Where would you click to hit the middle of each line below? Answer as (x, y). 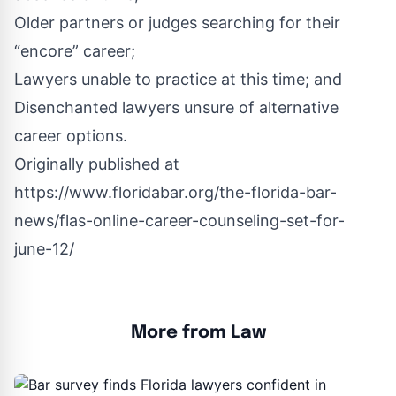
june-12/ (44, 249)
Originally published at (97, 164)
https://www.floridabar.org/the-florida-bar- (175, 192)
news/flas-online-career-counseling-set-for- (179, 221)
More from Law (198, 333)
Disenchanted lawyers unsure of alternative (176, 107)
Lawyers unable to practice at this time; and (178, 79)
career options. (71, 136)
